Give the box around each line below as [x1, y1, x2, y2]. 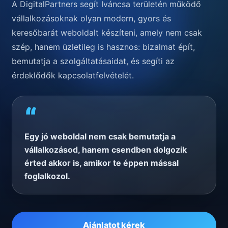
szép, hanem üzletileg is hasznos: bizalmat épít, [12, 42, 195, 52]
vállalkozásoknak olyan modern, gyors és [12, 13, 171, 24]
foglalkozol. [24, 171, 70, 182]
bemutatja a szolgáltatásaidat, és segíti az [12, 56, 175, 67]
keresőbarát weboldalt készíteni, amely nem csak [12, 27, 202, 38]
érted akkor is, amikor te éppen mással [24, 158, 179, 168]
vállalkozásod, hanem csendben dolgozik [24, 145, 187, 155]
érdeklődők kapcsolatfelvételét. [12, 70, 134, 81]
